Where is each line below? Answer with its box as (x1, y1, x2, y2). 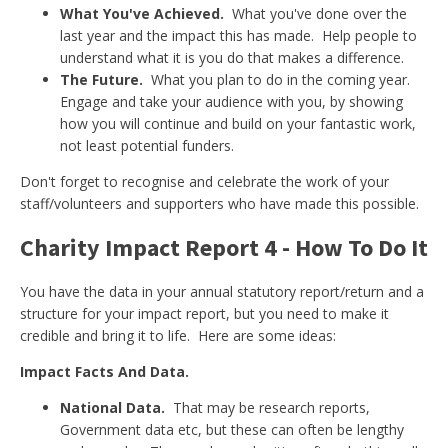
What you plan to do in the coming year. (143, 70, 414, 89)
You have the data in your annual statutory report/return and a (20, 282, 424, 301)
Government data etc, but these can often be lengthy (60, 420, 404, 439)
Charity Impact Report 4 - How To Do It (20, 232, 428, 263)
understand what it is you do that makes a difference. (60, 48, 404, 67)
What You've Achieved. (60, 4, 224, 23)
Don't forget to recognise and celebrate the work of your (20, 172, 389, 191)
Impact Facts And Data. (20, 362, 189, 381)
